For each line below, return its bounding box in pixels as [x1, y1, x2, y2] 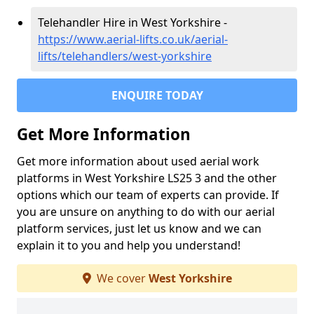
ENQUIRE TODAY [111, 88, 203, 103]
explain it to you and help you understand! [17, 238, 240, 253]
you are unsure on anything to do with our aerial [17, 204, 275, 219]
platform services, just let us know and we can [17, 221, 261, 236]
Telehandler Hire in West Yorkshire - [38, 15, 227, 30]
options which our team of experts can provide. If [17, 187, 279, 203]
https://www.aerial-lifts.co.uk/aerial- [38, 32, 228, 47]
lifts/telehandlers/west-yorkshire [38, 48, 212, 64]
